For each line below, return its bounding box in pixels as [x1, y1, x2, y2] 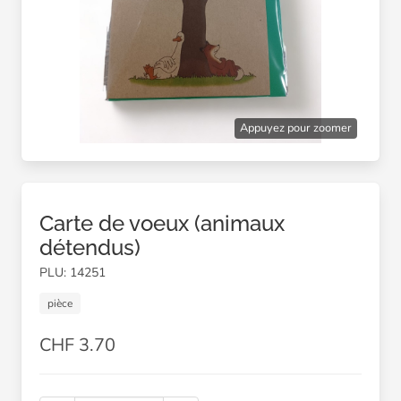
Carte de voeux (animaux [39, 210, 285, 236]
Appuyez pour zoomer [240, 120, 352, 136]
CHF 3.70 [39, 333, 115, 357]
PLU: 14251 [39, 264, 106, 281]
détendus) [39, 235, 141, 260]
